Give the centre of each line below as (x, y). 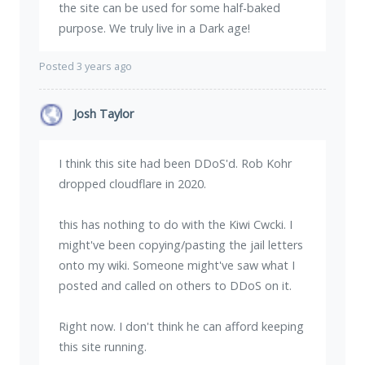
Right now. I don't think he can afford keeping (181, 327)
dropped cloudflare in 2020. (132, 184)
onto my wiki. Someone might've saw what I (177, 266)
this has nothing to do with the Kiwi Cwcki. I (176, 225)
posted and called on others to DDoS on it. (175, 286)
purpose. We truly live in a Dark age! (154, 29)
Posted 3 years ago (86, 67)
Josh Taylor (103, 114)
